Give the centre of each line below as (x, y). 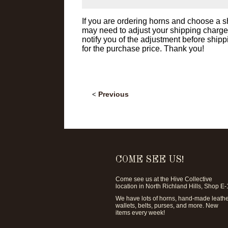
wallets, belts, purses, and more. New (167, 206)
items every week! (140, 213)
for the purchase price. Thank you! (143, 49)
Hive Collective (191, 179)
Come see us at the (143, 179)
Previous (113, 94)
